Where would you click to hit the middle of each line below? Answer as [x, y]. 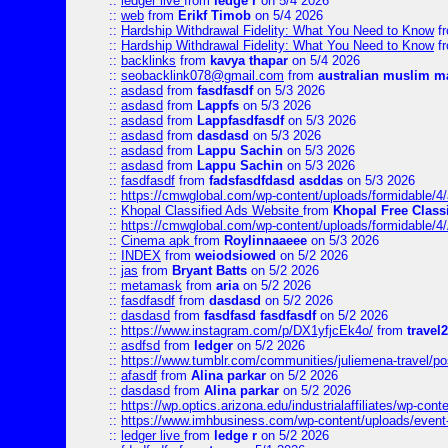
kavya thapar [249, 60]
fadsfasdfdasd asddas [276, 180]
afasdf [139, 375]
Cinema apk [157, 240]
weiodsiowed [235, 255]
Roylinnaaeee [265, 240]
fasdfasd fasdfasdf [260, 315]
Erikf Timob [214, 15]
